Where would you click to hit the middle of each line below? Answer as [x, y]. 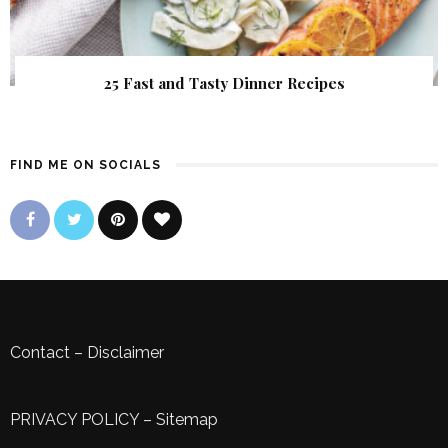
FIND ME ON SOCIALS [85, 165]
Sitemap [187, 420]
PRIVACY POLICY [74, 420]
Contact [40, 353]
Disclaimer [125, 353]
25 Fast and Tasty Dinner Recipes [224, 83]
